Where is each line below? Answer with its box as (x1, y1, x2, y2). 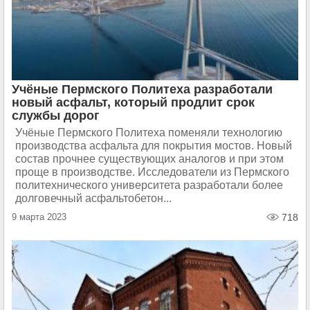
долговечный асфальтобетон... (15, 192, 172, 204)
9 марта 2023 (12, 212, 66, 222)
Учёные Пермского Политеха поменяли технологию (15, 127, 282, 138)
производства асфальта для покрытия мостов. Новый (15, 140, 292, 152)
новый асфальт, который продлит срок (12, 95, 255, 109)
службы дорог (12, 109, 100, 122)
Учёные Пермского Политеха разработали (12, 82, 273, 96)
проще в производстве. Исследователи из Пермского (15, 166, 289, 178)
